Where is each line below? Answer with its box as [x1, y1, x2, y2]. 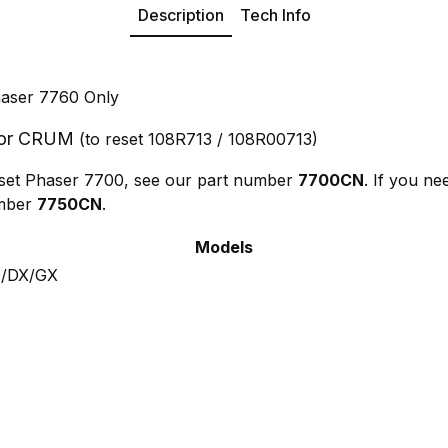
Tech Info [239, 4, 311, 25]
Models [195, 236, 253, 257]
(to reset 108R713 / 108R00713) [74, 128, 318, 149]
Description [137, 4, 224, 25]
